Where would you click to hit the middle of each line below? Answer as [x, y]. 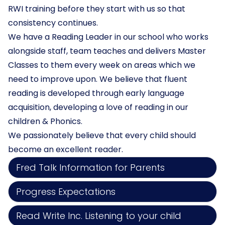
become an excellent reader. [66, 149]
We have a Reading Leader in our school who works [108, 37]
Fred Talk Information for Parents [90, 167]
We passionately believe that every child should [102, 135]
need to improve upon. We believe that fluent [98, 79]
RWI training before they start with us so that [97, 9]
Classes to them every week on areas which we [102, 65]
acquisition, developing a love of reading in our [98, 107]
